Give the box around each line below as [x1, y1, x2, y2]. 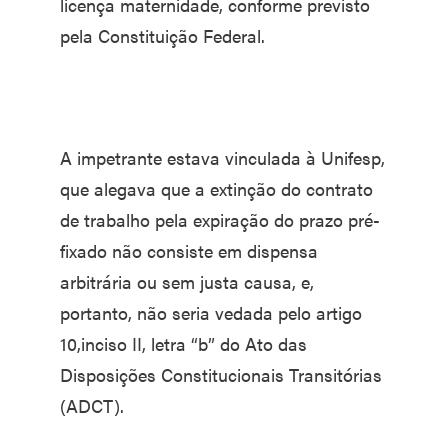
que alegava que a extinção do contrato [60, 175, 373, 201]
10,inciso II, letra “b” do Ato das [60, 330, 307, 356]
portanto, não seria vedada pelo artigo [60, 299, 362, 325]
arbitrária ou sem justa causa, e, [60, 268, 314, 294]
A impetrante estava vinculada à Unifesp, [60, 144, 385, 170]
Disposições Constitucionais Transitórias [60, 361, 382, 387]
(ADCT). [60, 392, 124, 418]
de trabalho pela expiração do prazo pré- [60, 206, 380, 232]
